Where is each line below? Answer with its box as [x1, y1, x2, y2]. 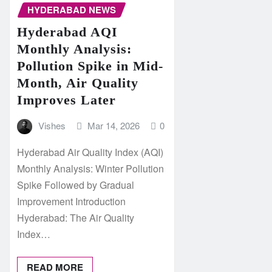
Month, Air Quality [17, 75, 138, 90]
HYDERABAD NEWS [27, 3, 116, 16]
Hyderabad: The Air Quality [17, 211, 134, 225]
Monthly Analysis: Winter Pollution [17, 161, 164, 176]
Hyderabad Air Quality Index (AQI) [17, 145, 163, 160]
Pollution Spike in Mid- [17, 58, 163, 73]
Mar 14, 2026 [87, 118, 140, 132]
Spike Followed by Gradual [17, 178, 134, 192]
